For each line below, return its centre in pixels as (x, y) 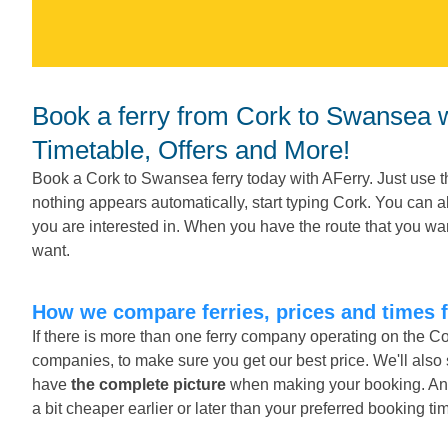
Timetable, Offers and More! (191, 149)
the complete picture (148, 384)
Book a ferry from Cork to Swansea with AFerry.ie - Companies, (40, 115)
